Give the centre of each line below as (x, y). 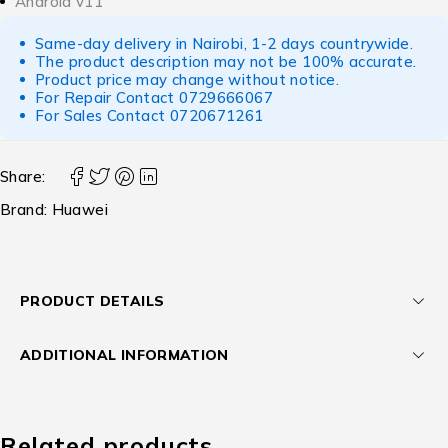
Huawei (79, 209)
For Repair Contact (107, 97)
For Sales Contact (102, 115)
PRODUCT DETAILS (92, 300)
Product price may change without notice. (187, 79)
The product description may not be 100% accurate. (226, 61)
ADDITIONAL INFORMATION (124, 354)
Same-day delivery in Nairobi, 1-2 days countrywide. (224, 43)
